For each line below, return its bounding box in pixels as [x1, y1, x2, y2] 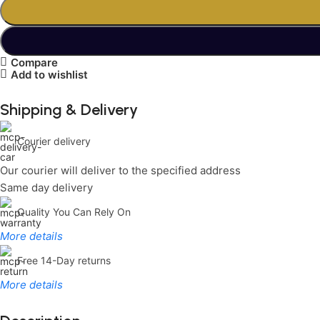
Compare [10, 55, 58, 69]
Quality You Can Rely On [17, 206, 131, 219]
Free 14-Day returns [17, 254, 111, 267]
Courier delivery [17, 135, 91, 148]
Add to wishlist [10, 67, 88, 81]
